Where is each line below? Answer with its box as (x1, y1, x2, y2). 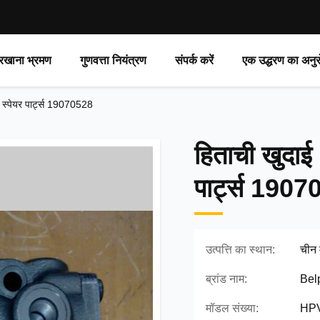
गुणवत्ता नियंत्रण (80, 54, 146, 66)
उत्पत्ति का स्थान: (206, 244, 275, 256)
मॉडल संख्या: (206, 302, 259, 314)
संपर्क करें (175, 54, 214, 66)
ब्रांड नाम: (206, 273, 247, 285)
